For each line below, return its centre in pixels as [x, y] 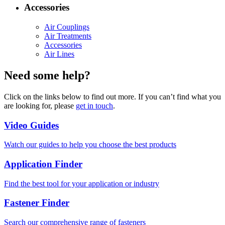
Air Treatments [68, 36]
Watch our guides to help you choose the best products [90, 145]
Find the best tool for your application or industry [82, 183]
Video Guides [31, 125]
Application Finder [43, 164]
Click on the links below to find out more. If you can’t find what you [113, 96]
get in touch [94, 105]
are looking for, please [40, 105]
